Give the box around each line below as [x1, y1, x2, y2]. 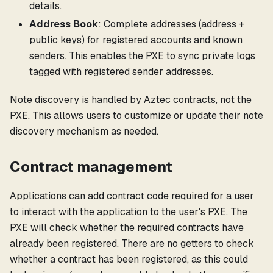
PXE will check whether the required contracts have [10, 221, 244, 234]
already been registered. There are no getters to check [10, 236, 254, 250]
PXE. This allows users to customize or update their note [10, 108, 263, 122]
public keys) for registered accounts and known [29, 33, 243, 46]
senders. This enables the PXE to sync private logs [29, 49, 255, 62]
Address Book [29, 17, 98, 30]
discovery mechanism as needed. [10, 124, 158, 138]
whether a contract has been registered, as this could [10, 252, 248, 266]
